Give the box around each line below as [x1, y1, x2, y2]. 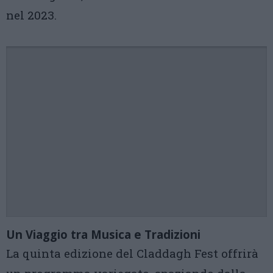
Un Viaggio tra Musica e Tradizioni [6, 227, 200, 242]
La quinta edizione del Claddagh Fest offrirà [6, 246, 258, 261]
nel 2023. [6, 7, 57, 23]
